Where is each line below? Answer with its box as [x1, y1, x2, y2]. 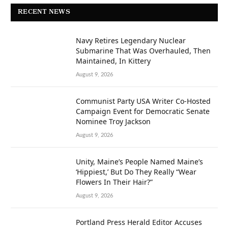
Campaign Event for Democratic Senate [76, 106, 210, 117]
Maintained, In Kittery [76, 56, 151, 66]
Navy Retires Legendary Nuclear [76, 36, 186, 46]
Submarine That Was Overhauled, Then [76, 46, 211, 56]
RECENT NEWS [18, 7, 70, 18]
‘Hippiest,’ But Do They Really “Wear [76, 167, 196, 177]
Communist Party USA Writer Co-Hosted [76, 96, 211, 106]
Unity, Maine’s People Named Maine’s [76, 157, 203, 167]
